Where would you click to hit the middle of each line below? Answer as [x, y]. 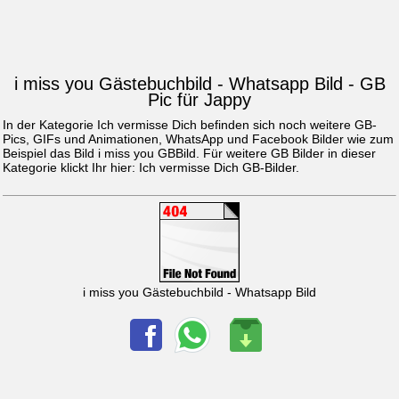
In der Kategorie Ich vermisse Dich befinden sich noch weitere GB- [190, 125]
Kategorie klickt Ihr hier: [71, 168]
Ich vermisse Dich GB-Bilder [217, 168]
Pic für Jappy [199, 100]
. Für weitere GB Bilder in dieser [286, 154]
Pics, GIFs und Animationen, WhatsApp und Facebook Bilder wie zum [198, 139]
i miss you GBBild [147, 154]
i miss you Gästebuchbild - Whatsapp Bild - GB [199, 84]
